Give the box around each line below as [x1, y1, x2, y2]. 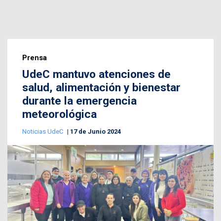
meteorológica [22, 107, 97, 121]
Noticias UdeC [22, 127, 65, 135]
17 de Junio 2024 [70, 127, 121, 135]
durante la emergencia [22, 94, 137, 108]
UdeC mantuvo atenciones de [22, 67, 171, 81]
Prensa [22, 53, 47, 62]
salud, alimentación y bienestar [22, 80, 181, 94]
